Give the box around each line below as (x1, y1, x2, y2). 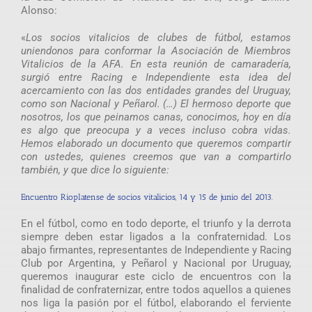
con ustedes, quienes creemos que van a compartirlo (20, 150, 292, 163)
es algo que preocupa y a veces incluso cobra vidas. (20, 123, 292, 136)
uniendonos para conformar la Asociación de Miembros (20, 44, 292, 57)
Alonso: (20, 3, 57, 17)
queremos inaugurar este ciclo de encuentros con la (20, 270, 292, 283)
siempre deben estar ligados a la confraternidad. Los (20, 230, 292, 243)
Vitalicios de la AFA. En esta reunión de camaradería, (20, 57, 292, 70)
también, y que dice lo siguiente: (20, 163, 169, 176)
